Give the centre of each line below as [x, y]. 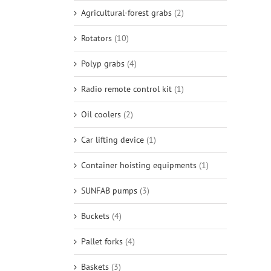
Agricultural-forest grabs [126, 13]
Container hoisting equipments [139, 165]
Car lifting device [113, 140]
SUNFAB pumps [109, 191]
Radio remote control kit [126, 89]
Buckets [95, 216]
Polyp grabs [103, 64]
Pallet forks [102, 241]
